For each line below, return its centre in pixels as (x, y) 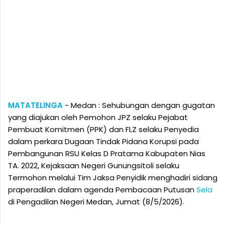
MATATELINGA (35, 105)
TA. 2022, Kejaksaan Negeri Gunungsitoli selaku (94, 165)
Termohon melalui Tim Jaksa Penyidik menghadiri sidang (113, 177)
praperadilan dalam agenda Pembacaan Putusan (102, 189)
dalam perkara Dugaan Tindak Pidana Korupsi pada (103, 141)
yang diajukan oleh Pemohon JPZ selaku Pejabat (98, 117)
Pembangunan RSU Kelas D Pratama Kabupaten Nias (107, 153)
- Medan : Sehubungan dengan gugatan (139, 105)
